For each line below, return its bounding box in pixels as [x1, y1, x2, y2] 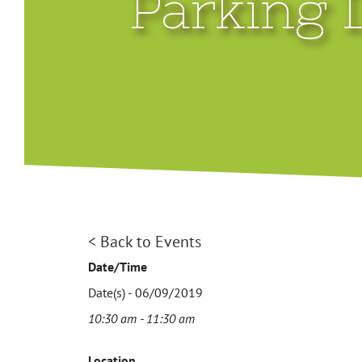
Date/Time [87, 259, 147, 275]
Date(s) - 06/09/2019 [87, 284, 203, 301]
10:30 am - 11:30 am [87, 310, 195, 326]
